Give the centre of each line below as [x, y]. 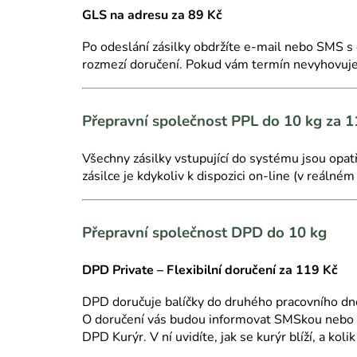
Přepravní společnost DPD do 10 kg [204, 232]
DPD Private [120, 270]
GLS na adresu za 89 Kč [152, 15]
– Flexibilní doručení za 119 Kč [247, 270]
